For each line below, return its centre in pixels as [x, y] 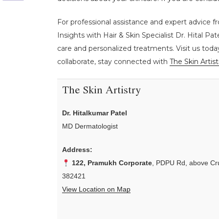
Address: [77, 150]
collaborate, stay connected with [113, 61]
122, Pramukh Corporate [112, 163]
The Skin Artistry [101, 91]
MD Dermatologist [90, 126]
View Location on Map [96, 189]
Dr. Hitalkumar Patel [95, 113]
